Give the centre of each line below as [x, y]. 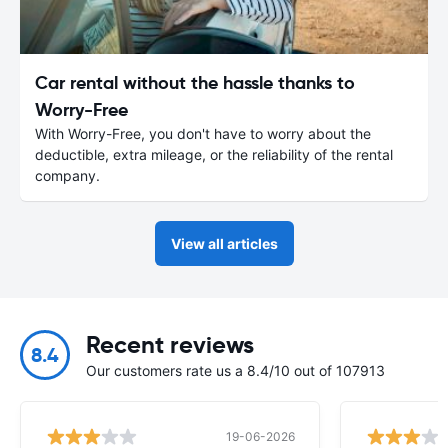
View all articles [224, 243]
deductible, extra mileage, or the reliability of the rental [214, 154]
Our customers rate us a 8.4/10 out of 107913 [235, 370]
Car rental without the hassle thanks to [195, 82]
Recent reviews [170, 344]
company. [67, 175]
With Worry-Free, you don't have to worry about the [203, 133]
